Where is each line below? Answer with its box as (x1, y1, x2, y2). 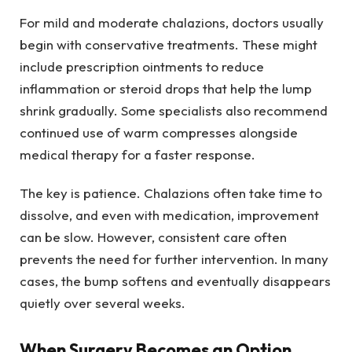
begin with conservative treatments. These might (20, 36, 317, 53)
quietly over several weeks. (20, 294, 185, 311)
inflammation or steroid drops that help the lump (20, 80, 312, 97)
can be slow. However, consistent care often (20, 228, 287, 245)
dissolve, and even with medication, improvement (20, 206, 319, 223)
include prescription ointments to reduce (20, 58, 264, 75)
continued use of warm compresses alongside (20, 124, 298, 141)
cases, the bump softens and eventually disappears (20, 272, 331, 289)
